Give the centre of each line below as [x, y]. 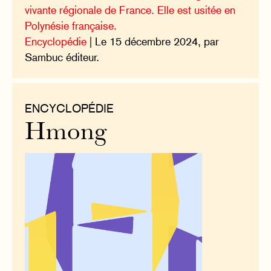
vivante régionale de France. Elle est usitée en [130, 10]
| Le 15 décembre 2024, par [153, 41]
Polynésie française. [71, 25]
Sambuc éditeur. [62, 57]
